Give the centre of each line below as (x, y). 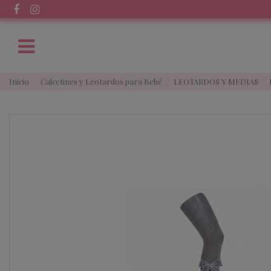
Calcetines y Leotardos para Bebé (101, 81)
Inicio (19, 81)
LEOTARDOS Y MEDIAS (216, 81)
